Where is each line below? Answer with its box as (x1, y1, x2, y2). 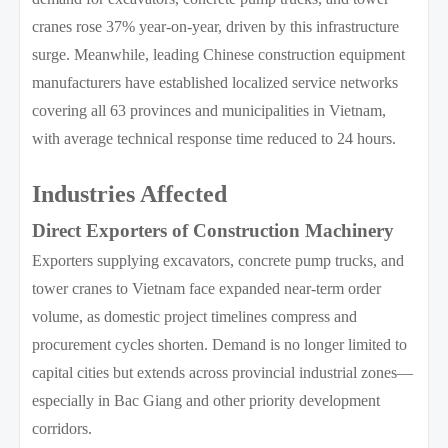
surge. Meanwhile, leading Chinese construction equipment (32, 45, 406, 63)
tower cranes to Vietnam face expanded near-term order (32, 279, 382, 297)
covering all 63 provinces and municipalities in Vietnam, (32, 101, 387, 119)
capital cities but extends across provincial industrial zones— (32, 363, 414, 381)
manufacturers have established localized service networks (32, 73, 399, 91)
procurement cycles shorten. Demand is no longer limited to (32, 335, 408, 353)
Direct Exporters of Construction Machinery (32, 219, 395, 241)
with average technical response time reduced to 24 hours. (32, 129, 397, 147)
